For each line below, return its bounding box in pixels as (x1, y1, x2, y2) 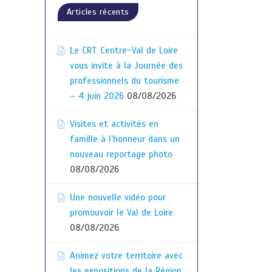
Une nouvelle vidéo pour (69, 192, 166, 203)
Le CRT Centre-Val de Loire (69, 45, 178, 56)
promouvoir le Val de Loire (69, 207, 173, 218)
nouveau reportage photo (69, 149, 175, 160)
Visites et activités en (69, 118, 158, 129)
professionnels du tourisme (69, 75, 179, 86)
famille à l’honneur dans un (69, 134, 180, 144)
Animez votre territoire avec (69, 250, 183, 261)
